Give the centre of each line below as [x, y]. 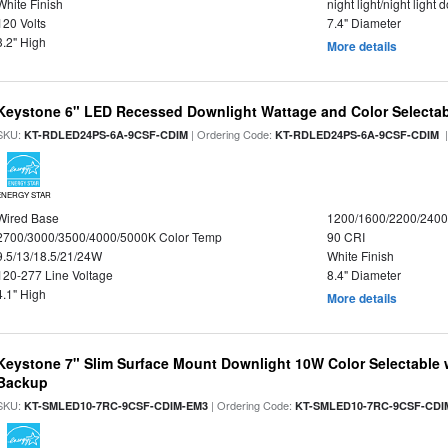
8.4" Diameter [363, 274]
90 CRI [345, 236]
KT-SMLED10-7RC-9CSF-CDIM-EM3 [116, 405]
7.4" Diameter [363, 22]
